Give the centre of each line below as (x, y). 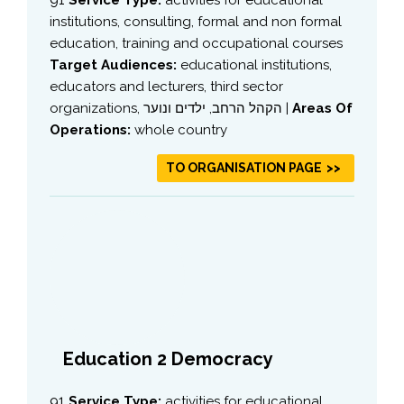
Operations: (92, 129)
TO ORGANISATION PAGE (244, 167)
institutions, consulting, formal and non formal (196, 21)
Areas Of (322, 108)
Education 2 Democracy (168, 358)
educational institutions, (256, 64)
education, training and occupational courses (196, 43)
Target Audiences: (115, 64)
